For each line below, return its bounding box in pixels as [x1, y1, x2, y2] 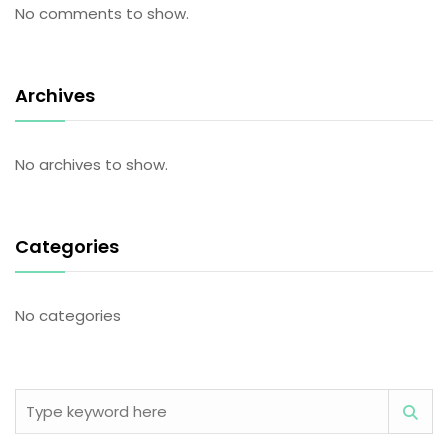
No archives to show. [15, 154, 168, 176]
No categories [15, 305, 121, 327]
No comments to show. [15, 3, 189, 25]
